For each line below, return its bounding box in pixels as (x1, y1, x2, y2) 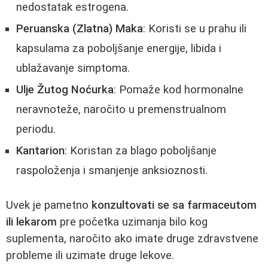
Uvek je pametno (6, 198, 92, 212)
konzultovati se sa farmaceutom (92, 198, 257, 212)
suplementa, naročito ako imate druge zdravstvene (6, 232, 258, 245)
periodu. (16, 123, 56, 136)
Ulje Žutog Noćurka (16, 83, 114, 97)
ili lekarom (6, 215, 57, 229)
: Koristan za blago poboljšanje (65, 144, 217, 158)
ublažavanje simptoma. (16, 62, 130, 75)
